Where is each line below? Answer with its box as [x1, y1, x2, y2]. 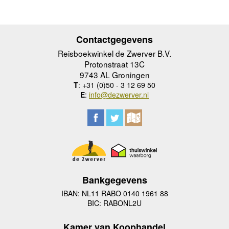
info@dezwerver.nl [89, 89, 149, 100]
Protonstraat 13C [84, 58, 145, 70]
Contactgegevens [76, 32, 153, 46]
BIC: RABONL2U [87, 198, 142, 209]
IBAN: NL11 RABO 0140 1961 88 [61, 188, 168, 199]
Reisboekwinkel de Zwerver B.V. [58, 47, 171, 59]
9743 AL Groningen [79, 68, 150, 80]
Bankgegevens [82, 173, 147, 187]
